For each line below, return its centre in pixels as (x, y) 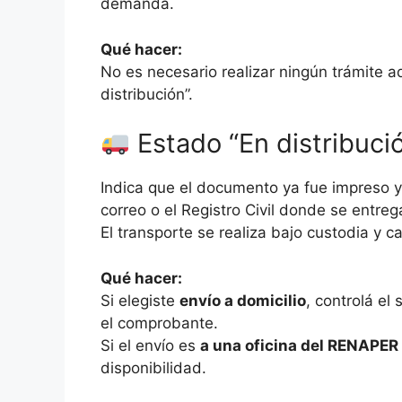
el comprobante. (159, 323)
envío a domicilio (243, 300)
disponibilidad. (153, 367)
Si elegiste (140, 300)
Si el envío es (150, 345)
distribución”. (147, 94)
